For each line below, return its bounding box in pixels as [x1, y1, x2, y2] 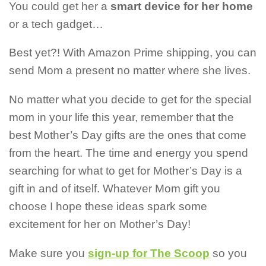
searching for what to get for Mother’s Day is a [9, 164, 242, 178]
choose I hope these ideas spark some [9, 200, 207, 213]
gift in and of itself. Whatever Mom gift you [9, 182, 220, 195]
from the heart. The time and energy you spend [9, 147, 248, 160]
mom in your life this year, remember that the [9, 111, 234, 124]
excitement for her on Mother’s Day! [9, 218, 191, 231]
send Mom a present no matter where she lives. [9, 64, 251, 77]
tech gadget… [28, 17, 103, 30]
